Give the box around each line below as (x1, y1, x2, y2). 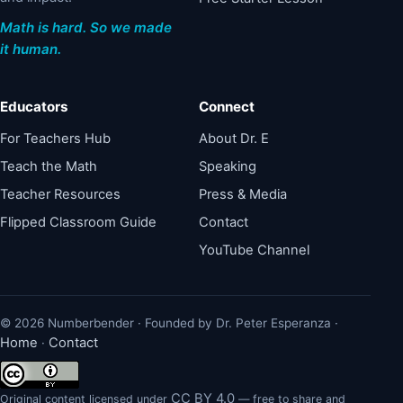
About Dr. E (199, 130, 270, 147)
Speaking (199, 158, 257, 175)
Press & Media (199, 186, 288, 202)
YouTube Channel (199, 242, 310, 258)
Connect (199, 98, 255, 115)
